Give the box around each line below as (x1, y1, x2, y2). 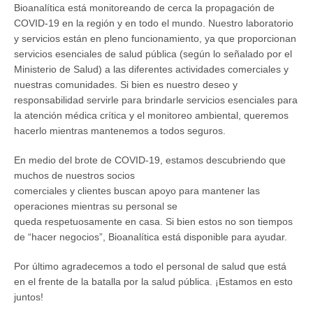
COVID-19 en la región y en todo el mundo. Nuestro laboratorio (13, 17, 293, 29)
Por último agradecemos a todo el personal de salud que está (13, 260, 286, 272)
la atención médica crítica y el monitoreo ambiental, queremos (13, 109, 289, 121)
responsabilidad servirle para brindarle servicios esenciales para (13, 94, 298, 105)
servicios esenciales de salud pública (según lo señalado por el (13, 48, 292, 59)
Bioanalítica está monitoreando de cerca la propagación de (13, 1, 275, 13)
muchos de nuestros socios (13, 169, 135, 181)
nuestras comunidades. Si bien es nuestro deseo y (13, 78, 238, 90)
